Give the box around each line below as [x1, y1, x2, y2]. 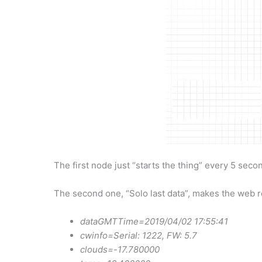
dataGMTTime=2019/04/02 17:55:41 [80, 215, 228, 227]
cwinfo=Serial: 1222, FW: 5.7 [80, 229, 197, 241]
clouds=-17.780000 [80, 243, 160, 255]
